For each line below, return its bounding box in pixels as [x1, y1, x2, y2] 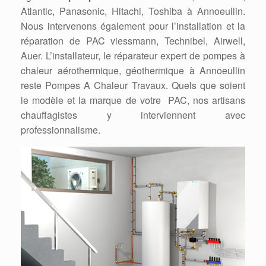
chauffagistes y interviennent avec [21, 108, 245, 122]
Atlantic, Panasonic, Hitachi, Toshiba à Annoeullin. [21, 4, 245, 18]
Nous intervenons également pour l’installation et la [21, 19, 245, 33]
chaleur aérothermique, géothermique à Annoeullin [21, 64, 245, 78]
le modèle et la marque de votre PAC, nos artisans [21, 93, 245, 107]
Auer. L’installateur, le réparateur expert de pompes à [21, 49, 245, 63]
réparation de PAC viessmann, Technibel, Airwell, [21, 34, 245, 48]
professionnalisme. [21, 123, 100, 137]
